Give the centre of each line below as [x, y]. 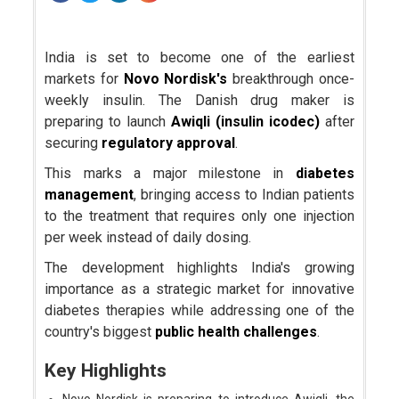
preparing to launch [108, 122]
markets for [84, 79]
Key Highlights [106, 371]
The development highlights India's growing [199, 268]
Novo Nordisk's [175, 79]
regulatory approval [169, 143]
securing [73, 143]
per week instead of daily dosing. [148, 238]
